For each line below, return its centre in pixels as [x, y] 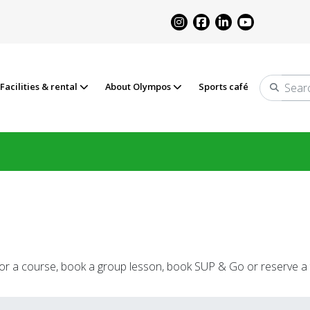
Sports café [224, 86]
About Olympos [139, 86]
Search [282, 93]
